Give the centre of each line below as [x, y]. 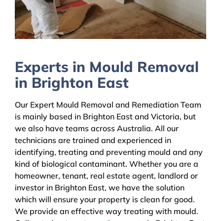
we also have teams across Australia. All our [97, 129]
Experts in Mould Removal [107, 66]
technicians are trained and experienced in [93, 140]
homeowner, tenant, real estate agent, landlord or [106, 176]
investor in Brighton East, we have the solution [100, 188]
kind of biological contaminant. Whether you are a [107, 164]
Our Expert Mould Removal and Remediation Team [108, 105]
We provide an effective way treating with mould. [107, 211]
